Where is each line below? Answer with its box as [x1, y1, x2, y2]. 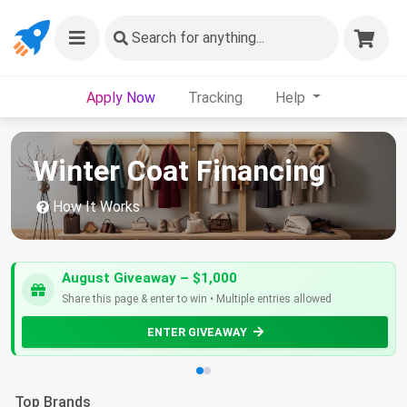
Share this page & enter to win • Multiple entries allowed [62, 293, 332, 305]
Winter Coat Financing [33, 154, 325, 188]
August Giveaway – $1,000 [62, 270, 237, 286]
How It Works [49, 198, 140, 215]
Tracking [187, 88, 243, 106]
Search [132, 29, 176, 46]
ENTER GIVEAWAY [146, 325, 250, 339]
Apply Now [85, 88, 155, 106]
